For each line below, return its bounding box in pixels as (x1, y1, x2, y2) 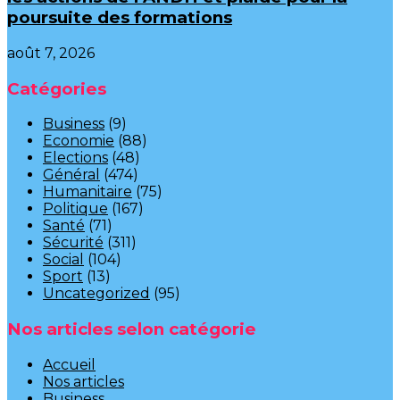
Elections (43, 149, 108, 167)
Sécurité (43, 234, 104, 252)
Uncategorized (43, 285, 150, 303)
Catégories (7, 78, 106, 99)
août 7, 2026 (7, 44, 95, 62)
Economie (43, 132, 114, 150)
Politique (43, 200, 108, 218)
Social (43, 251, 84, 269)
